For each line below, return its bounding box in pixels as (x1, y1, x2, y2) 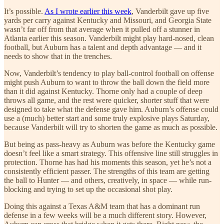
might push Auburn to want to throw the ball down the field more (4, 77, 209, 86)
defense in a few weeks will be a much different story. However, (4, 210, 206, 219)
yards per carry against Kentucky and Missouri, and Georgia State (4, 15, 211, 24)
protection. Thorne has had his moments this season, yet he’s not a (4, 157, 211, 166)
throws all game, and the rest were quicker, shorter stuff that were (4, 95, 209, 104)
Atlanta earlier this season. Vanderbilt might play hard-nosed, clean (4, 33, 214, 42)
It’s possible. (4, 6, 44, 15)
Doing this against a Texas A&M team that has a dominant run (4, 201, 200, 210)
